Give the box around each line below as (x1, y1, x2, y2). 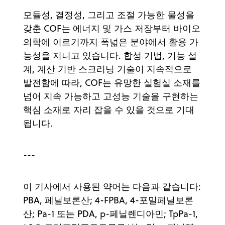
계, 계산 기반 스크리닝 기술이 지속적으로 (23, 62, 192, 75)
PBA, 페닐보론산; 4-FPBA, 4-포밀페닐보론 (23, 193, 193, 206)
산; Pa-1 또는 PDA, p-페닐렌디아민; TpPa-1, (23, 207, 198, 220)
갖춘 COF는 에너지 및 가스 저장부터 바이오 (23, 22, 200, 35)
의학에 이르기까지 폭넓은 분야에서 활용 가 (23, 35, 198, 48)
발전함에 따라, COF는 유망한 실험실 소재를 (23, 76, 200, 89)
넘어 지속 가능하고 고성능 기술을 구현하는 (23, 89, 198, 102)
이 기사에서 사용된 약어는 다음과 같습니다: (23, 180, 201, 193)
